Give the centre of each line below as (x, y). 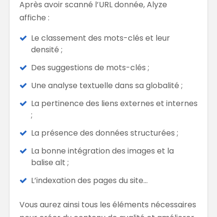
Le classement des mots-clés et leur (101, 38)
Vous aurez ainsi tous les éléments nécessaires (108, 204)
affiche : (34, 17)
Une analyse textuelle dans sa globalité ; (107, 85)
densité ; (47, 49)
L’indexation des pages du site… (89, 180)
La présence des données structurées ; (105, 133)
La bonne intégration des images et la (102, 151)
